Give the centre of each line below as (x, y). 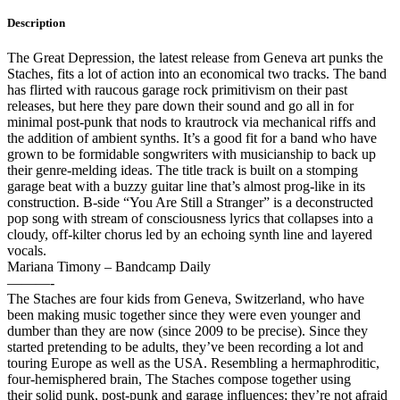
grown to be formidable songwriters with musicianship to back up (192, 154)
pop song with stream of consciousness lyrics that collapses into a (190, 219)
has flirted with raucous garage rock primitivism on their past (177, 90)
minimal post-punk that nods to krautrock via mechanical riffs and (192, 122)
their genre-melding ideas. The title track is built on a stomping (183, 171)
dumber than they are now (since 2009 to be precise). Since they (187, 331)
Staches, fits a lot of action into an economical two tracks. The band (197, 74)
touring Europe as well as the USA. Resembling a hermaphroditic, (193, 363)
